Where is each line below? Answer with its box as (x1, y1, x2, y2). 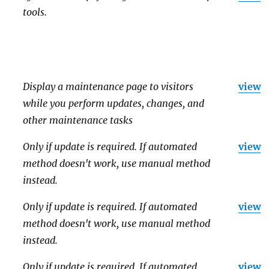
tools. (23, 5, 47, 18)
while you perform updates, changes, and (23, 97, 205, 109)
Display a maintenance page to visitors (23, 80, 194, 92)
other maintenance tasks (23, 113, 133, 126)
